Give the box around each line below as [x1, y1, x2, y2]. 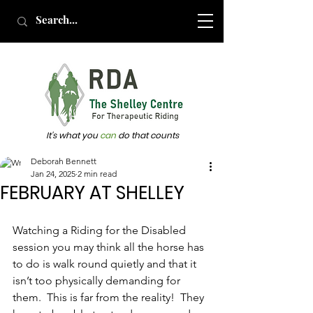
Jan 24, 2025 [31, 168, 75, 179]
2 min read [78, 168, 117, 179]
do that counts [118, 129, 179, 141]
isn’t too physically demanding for [13, 274, 183, 287]
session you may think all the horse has [13, 240, 207, 254]
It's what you [46, 129, 100, 141]
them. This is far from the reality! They [13, 291, 207, 304]
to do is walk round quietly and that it [13, 257, 199, 270]
